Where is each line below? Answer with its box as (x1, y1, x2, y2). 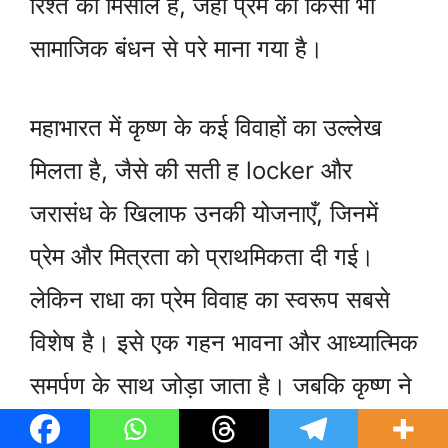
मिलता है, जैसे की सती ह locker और (30, 156, 352, 186)
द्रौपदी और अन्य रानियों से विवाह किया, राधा (30, 414, 400, 444)
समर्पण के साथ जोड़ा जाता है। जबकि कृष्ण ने (30, 371, 412, 401)
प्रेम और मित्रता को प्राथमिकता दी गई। (30, 242, 374, 272)
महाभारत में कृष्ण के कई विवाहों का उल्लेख (30, 113, 382, 143)
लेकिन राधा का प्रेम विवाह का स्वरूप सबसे (30, 285, 390, 315)
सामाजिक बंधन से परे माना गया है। (30, 34, 323, 64)
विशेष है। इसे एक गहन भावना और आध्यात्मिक (30, 328, 418, 358)
